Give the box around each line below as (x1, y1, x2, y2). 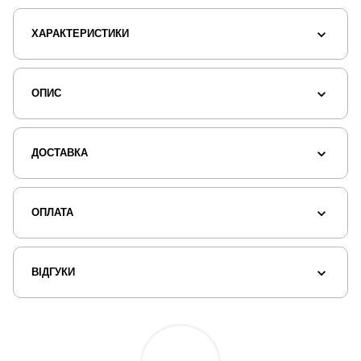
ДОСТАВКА (31, 147, 88, 159)
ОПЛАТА (31, 206, 73, 218)
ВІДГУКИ (31, 266, 75, 278)
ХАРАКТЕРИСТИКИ (31, 27, 129, 39)
